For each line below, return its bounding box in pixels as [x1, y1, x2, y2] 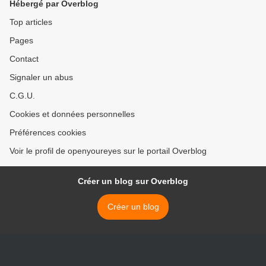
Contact [9, 53, 39, 64]
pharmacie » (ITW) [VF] [25, 1, 114, 11]
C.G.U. [9, 90, 35, 100]
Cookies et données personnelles [9, 109, 135, 119]
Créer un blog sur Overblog [78, 176, 188, 186]
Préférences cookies [9, 127, 86, 137]
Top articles [9, 17, 52, 27]
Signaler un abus [9, 72, 73, 82]
